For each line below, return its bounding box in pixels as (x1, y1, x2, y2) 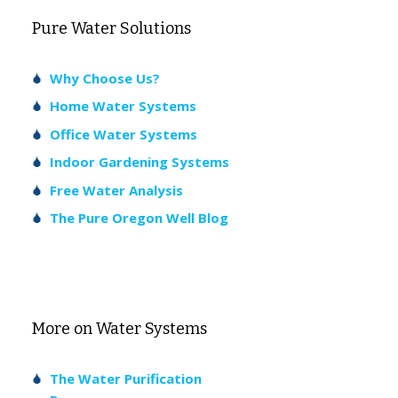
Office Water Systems (50, 124, 197, 143)
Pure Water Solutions (32, 18, 191, 38)
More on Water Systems (32, 319, 207, 339)
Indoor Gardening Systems (50, 153, 229, 171)
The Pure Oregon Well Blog (50, 209, 228, 227)
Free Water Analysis (50, 180, 183, 199)
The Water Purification (50, 370, 202, 388)
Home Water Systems (50, 97, 196, 115)
